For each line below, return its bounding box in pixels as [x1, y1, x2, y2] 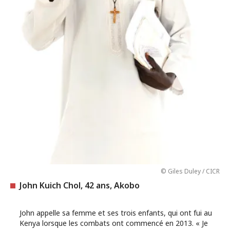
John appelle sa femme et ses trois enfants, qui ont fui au [20, 207, 212, 218]
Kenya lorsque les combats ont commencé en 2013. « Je [20, 218, 208, 228]
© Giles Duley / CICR [161, 166, 220, 176]
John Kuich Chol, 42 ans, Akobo [20, 179, 140, 191]
